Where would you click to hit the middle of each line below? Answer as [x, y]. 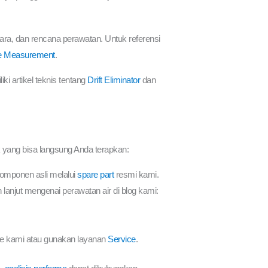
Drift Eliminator [114, 80]
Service [122, 239]
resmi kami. [136, 174]
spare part [96, 174]
